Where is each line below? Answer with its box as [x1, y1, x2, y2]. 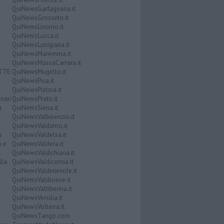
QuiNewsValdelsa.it [11, 130, 66, 139]
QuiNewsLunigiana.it [11, 40, 69, 49]
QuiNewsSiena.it [11, 103, 58, 112]
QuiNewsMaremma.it [11, 49, 71, 58]
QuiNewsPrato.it [11, 94, 57, 103]
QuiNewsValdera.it [11, 139, 63, 148]
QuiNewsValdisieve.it [11, 175, 70, 184]
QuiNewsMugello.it [11, 67, 66, 76]
